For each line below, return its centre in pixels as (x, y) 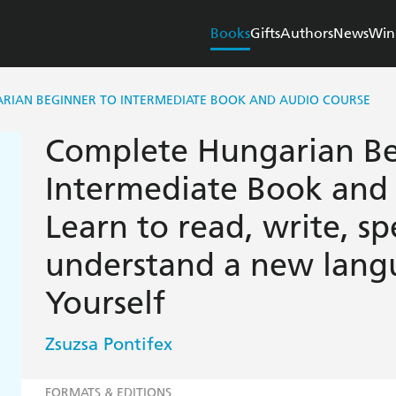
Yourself (105, 303)
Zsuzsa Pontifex (108, 344)
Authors (307, 34)
